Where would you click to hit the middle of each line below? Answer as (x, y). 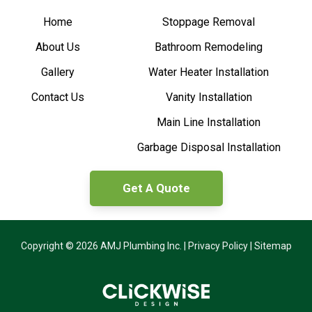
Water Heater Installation (209, 72)
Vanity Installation (209, 97)
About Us (58, 47)
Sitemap (273, 245)
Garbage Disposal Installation (209, 147)
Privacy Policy (218, 245)
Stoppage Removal (209, 22)
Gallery (58, 72)
